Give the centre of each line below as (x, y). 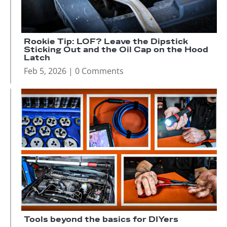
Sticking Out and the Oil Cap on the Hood (116, 50)
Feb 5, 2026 (45, 71)
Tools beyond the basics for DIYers (101, 219)
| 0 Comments (95, 71)
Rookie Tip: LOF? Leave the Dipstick (106, 42)
